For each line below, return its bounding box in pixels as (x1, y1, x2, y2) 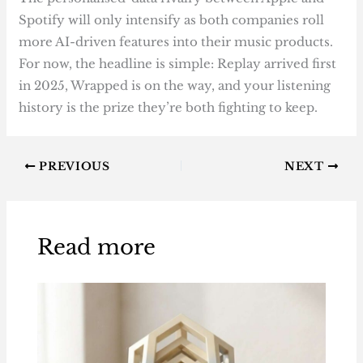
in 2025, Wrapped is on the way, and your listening (19, 77, 331, 93)
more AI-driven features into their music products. (19, 33, 334, 49)
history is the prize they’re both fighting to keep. (19, 99, 318, 115)
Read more (36, 234, 156, 261)
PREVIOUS (35, 159, 110, 173)
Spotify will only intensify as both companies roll (19, 11, 325, 28)
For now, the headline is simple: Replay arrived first (19, 55, 337, 71)
